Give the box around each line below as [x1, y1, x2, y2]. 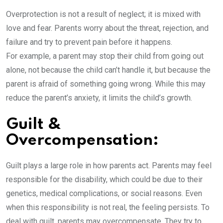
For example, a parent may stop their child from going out [6, 51, 204, 61]
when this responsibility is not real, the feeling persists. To [6, 203, 210, 213]
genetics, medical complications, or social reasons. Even [6, 189, 202, 199]
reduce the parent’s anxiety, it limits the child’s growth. [6, 93, 196, 103]
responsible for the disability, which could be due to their [6, 175, 203, 185]
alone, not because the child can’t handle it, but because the [6, 65, 211, 75]
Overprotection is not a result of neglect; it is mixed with [6, 9, 201, 19]
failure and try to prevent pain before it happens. [6, 37, 172, 47]
